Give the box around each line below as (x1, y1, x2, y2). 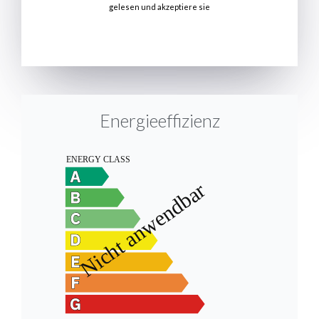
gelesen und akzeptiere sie (109, 1, 210, 11)
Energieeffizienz (99, 109, 220, 131)
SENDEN (137, 32, 182, 43)
